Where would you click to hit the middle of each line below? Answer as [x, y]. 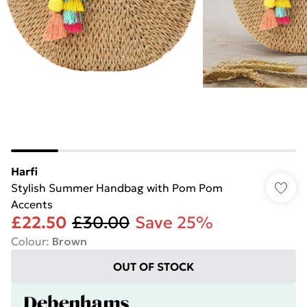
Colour [28, 241]
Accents [32, 204]
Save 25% [174, 223]
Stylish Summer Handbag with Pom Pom [117, 188]
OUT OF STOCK [153, 267]
